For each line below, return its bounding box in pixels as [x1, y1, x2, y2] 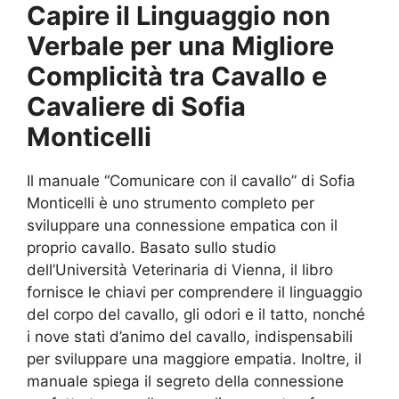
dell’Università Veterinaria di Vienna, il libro [27, 260, 333, 279]
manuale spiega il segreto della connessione [27, 371, 344, 390]
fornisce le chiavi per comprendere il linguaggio [27, 282, 362, 301]
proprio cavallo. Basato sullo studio [27, 238, 276, 256]
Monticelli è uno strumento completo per [27, 193, 314, 212]
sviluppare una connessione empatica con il [27, 216, 338, 234]
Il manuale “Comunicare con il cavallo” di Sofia [27, 171, 355, 190]
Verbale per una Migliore [27, 29, 334, 61]
